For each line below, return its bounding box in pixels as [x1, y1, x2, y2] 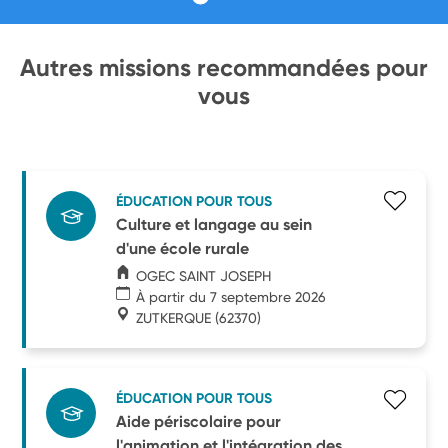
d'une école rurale [116, 238, 250, 258]
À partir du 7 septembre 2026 [136, 288, 327, 305]
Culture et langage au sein [116, 214, 313, 234]
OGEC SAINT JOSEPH [136, 267, 272, 284]
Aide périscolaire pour [116, 411, 282, 431]
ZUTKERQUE [136, 309, 212, 326]
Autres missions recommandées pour [20, 53, 428, 82]
